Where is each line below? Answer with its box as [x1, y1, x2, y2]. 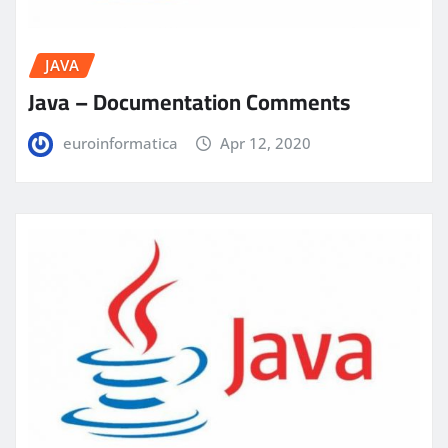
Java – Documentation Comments [28, 81, 350, 124]
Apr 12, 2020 [220, 133, 312, 154]
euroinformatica [62, 133, 178, 154]
